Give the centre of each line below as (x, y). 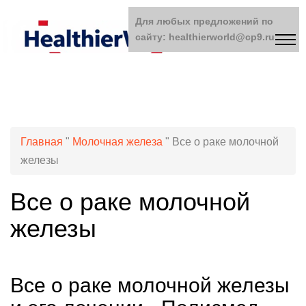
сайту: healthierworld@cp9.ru (205, 37)
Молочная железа (117, 142)
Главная (42, 142)
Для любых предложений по (204, 21)
